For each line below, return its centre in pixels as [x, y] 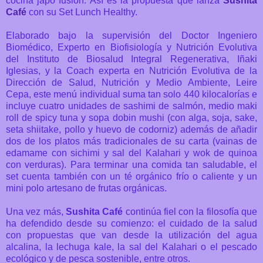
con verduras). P [41, 164]
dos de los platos [45, 141]
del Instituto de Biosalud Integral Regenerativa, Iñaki [131, 59]
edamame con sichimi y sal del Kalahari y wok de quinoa [131, 153]
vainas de [237, 141]
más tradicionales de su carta [146, 141]
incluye [23, 106]
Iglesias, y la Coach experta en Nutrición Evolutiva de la [131, 70]
